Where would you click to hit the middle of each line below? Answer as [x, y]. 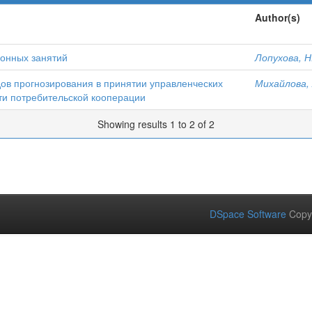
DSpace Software [248, 214]
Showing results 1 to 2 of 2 [156, 124]
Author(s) [278, 17]
